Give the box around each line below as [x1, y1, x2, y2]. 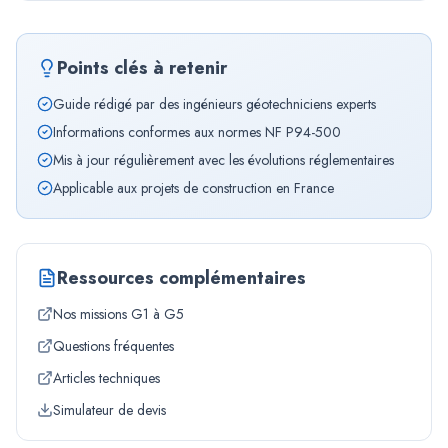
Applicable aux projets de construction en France [53, 178, 334, 198]
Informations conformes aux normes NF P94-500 [53, 122, 341, 142]
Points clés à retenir [57, 55, 227, 81]
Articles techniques [53, 368, 160, 388]
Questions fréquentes [53, 336, 174, 356]
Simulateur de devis [53, 400, 166, 420]
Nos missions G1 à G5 [53, 304, 184, 324]
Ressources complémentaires [57, 265, 306, 291]
